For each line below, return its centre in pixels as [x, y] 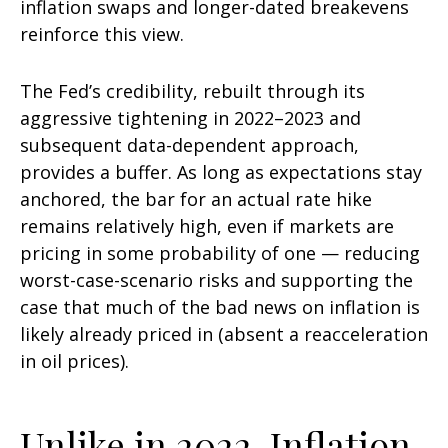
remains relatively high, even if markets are [207, 225]
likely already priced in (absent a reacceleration [224, 333]
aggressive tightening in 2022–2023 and [190, 117]
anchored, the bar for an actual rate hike [196, 198]
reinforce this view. [102, 33]
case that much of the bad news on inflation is [220, 306]
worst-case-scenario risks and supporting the [216, 279]
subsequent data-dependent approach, [189, 144]
